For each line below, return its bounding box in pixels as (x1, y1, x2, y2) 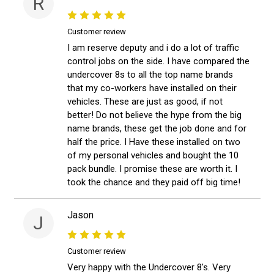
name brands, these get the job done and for (67, 123, 246, 135)
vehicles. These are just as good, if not (67, 96, 223, 108)
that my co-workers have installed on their (67, 83, 237, 94)
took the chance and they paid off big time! (67, 177, 240, 188)
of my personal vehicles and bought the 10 (67, 150, 239, 161)
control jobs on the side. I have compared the (67, 56, 250, 67)
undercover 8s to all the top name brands (67, 69, 233, 81)
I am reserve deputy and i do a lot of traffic (67, 42, 239, 54)
